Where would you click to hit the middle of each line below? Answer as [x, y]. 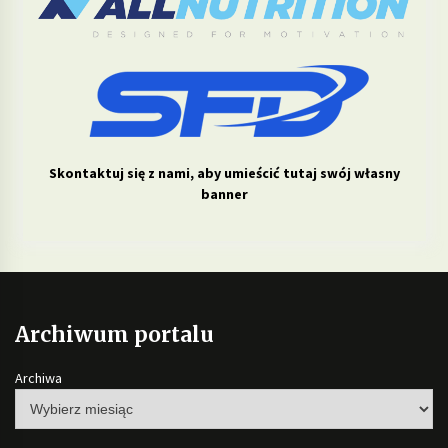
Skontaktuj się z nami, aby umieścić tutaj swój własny [224, 173]
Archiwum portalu [114, 335]
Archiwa [38, 377]
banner [224, 194]
